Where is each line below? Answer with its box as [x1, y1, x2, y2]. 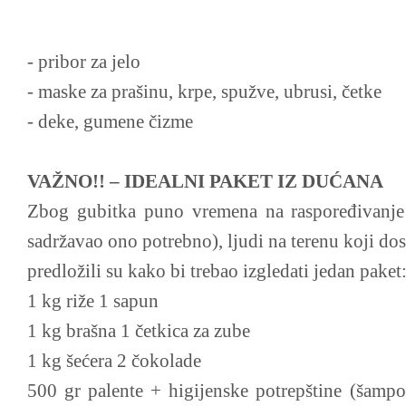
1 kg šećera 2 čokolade [27, 351, 201, 371]
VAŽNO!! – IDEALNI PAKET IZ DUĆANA [27, 171, 383, 191]
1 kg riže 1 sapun [27, 291, 159, 311]
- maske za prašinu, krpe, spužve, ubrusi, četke [27, 82, 382, 101]
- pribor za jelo [27, 52, 140, 72]
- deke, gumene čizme [27, 111, 193, 131]
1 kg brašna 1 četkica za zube [27, 321, 250, 341]
